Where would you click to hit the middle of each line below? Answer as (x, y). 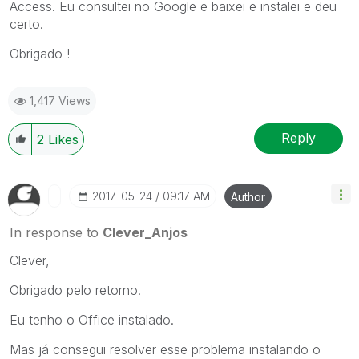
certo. (26, 24)
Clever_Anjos (145, 232)
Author (248, 196)
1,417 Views (60, 100)
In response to (56, 232)
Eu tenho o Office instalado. (92, 319)
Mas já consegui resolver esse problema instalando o (165, 349)
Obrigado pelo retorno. (75, 290)
